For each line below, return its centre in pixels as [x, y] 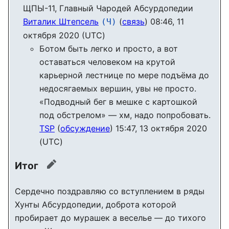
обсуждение [85, 128]
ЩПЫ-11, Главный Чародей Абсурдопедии [108, 8]
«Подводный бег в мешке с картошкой [118, 101]
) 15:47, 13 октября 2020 [158, 128]
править [68, 169]
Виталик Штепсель [61, 21]
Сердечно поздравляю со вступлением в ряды [110, 191]
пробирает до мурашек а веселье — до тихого [110, 218]
